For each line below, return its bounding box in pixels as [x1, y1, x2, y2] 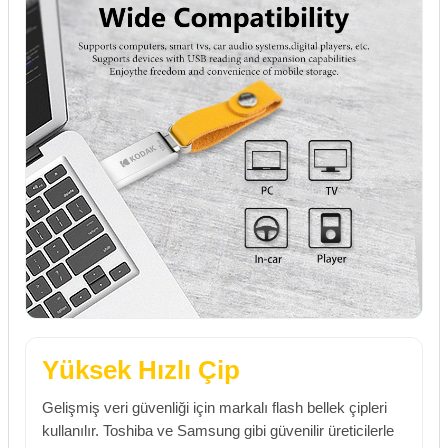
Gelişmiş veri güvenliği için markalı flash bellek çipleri [42, 399, 387, 416]
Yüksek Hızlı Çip [42, 355, 240, 385]
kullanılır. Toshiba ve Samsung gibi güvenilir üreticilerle [42, 422, 394, 439]
